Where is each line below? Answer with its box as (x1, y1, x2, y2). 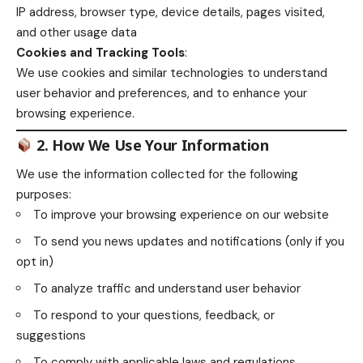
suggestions (16, 327, 86, 344)
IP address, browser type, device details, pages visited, (16, 3, 325, 20)
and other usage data (16, 23, 137, 41)
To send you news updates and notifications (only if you (33, 233, 344, 250)
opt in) (16, 254, 53, 271)
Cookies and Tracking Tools (16, 44, 185, 61)
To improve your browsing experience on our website (33, 207, 329, 224)
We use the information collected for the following (16, 166, 298, 183)
